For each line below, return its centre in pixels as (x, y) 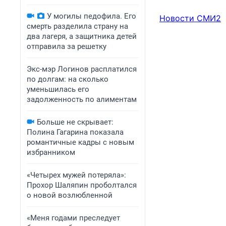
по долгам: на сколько (68, 79)
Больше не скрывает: (75, 122)
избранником (51, 152)
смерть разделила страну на (77, 26)
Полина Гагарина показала (75, 132)
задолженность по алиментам (82, 99)
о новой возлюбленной (70, 195)
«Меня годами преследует (73, 218)
